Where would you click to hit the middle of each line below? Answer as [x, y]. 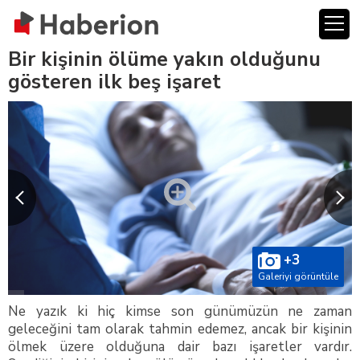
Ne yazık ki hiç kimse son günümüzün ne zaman [180, 311]
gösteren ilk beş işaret [115, 82]
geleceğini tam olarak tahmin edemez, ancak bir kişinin [180, 329]
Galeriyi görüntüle [298, 276]
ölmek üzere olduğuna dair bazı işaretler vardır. [180, 346]
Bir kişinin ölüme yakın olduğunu [164, 59]
